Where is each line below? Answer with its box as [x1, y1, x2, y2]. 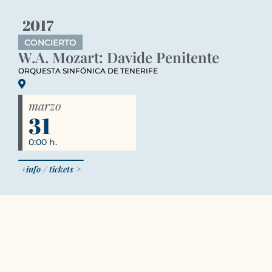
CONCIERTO [24, 37, 76, 48]
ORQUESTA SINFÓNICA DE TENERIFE [18, 66, 158, 75]
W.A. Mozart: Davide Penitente [18, 47, 219, 67]
